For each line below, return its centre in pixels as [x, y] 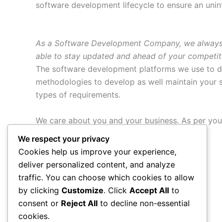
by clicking [40, 191]
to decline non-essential [144, 203]
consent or [40, 203]
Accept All [149, 191]
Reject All [79, 203]
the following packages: [81, 133]
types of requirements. [78, 95]
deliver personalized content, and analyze [97, 165]
